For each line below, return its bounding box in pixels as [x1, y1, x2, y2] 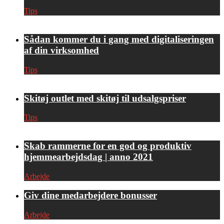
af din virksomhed [24, 45, 99, 56]
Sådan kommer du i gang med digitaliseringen [24, 34, 214, 45]
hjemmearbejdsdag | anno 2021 [24, 151, 153, 162]
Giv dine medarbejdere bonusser [24, 190, 157, 201]
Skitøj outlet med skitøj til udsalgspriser [24, 92, 186, 103]
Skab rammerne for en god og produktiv [24, 140, 191, 151]
